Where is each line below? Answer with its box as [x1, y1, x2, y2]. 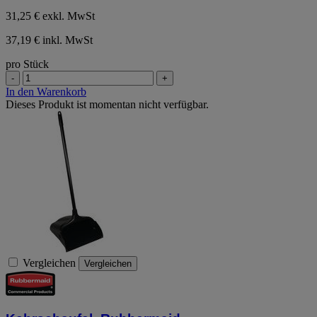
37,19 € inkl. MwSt [6, 33, 93, 46]
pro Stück [6, 57, 49, 70]
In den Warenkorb [6, 85, 86, 98]
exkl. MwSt [42, 9, 95, 22]
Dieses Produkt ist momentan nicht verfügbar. [6, 98, 209, 110]
